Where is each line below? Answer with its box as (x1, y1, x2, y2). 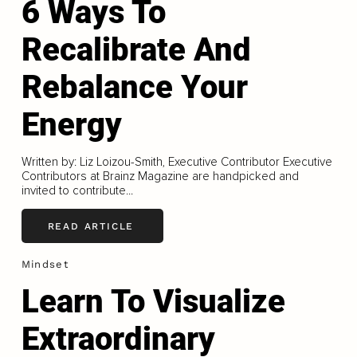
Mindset (21, 258, 69, 271)
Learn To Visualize (21, 283, 285, 321)
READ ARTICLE (47, 220, 135, 232)
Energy (21, 106, 122, 144)
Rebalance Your (21, 69, 248, 107)
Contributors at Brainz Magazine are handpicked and (21, 169, 299, 184)
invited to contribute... (21, 183, 133, 198)
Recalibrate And (21, 31, 251, 69)
